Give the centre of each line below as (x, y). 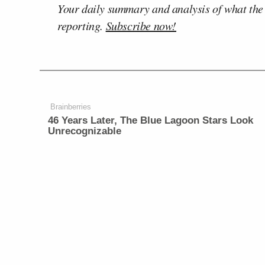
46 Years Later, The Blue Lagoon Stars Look (151, 120)
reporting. (82, 25)
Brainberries (71, 106)
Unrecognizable (85, 131)
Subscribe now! (141, 25)
